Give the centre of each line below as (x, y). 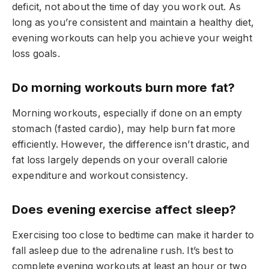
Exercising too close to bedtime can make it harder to (133, 235)
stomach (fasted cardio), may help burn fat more (124, 129)
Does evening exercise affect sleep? (124, 209)
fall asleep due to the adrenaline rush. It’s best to (123, 251)
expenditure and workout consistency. (100, 176)
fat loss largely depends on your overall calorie (120, 160)
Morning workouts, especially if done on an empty (127, 113)
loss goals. (36, 54)
